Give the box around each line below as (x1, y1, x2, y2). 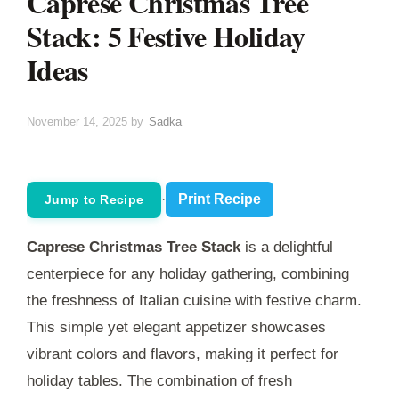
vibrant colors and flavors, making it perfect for (27, 345, 338, 362)
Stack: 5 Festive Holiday (27, 14, 305, 57)
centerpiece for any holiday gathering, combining (27, 265, 349, 282)
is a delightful (240, 238, 333, 256)
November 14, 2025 (27, 114, 127, 128)
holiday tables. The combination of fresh (27, 371, 292, 389)
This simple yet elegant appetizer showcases (27, 318, 326, 336)
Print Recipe (178, 191, 262, 208)
